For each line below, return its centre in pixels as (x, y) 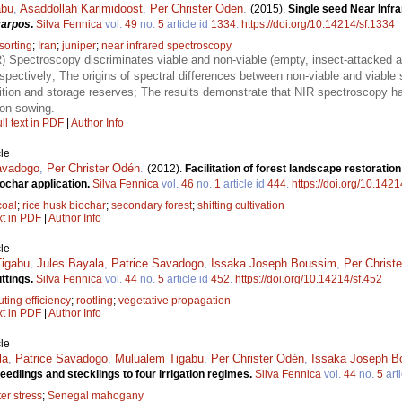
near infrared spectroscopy (166, 45)
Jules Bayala (70, 263)
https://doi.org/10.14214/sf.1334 (318, 24)
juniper (79, 45)
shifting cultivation (241, 205)
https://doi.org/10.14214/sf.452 (309, 279)
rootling (95, 300)
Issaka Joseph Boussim (274, 263)
